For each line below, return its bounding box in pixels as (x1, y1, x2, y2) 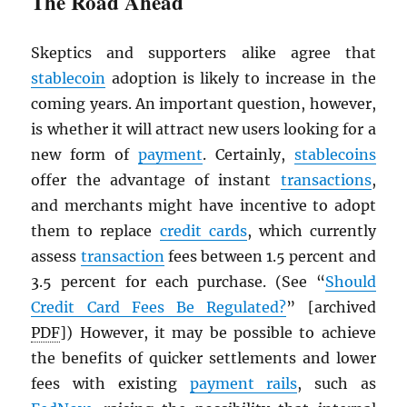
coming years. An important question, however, (31, 94, 376, 114)
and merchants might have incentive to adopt (31, 196, 376, 215)
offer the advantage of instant (31, 171, 281, 190)
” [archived (286, 298, 376, 317)
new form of (31, 145, 138, 164)
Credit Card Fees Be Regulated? (31, 298, 287, 317)
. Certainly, (202, 145, 294, 164)
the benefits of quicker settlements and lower (31, 349, 376, 368)
